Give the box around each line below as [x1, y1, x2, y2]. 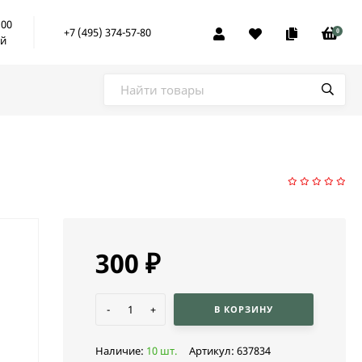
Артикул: [189, 343, 237, 359]
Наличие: [95, 343, 146, 359]
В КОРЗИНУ [214, 302, 273, 315]
